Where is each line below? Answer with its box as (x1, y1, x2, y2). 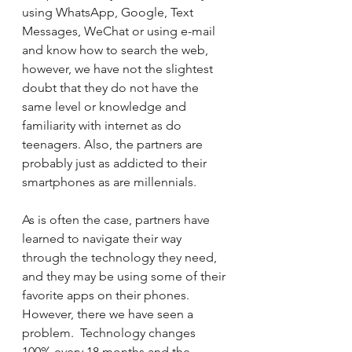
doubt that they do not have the (22, 80, 202, 95)
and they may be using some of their (22, 269, 229, 284)
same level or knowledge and (22, 99, 189, 114)
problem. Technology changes (22, 325, 199, 340)
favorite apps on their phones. (22, 288, 196, 302)
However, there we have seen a (22, 306, 196, 321)
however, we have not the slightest (22, 61, 216, 76)
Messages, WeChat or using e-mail (22, 24, 218, 38)
